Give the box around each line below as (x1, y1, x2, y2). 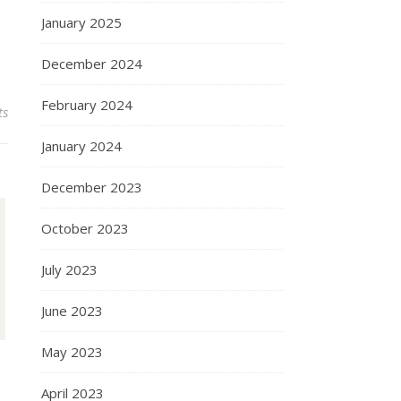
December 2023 (41, 178, 142, 196)
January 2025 (41, 13, 122, 31)
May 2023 (41, 343, 103, 361)
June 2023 (41, 302, 103, 320)
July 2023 (41, 260, 98, 278)
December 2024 (41, 55, 142, 73)
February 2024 (41, 96, 132, 114)
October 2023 (41, 219, 129, 237)
